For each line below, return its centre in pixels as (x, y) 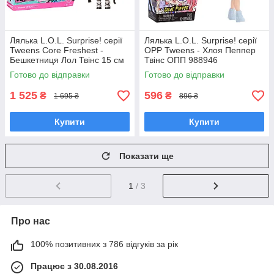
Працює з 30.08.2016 (74, 266)
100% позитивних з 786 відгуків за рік (104, 244)
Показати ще (146, 156)
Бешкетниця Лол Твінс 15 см (67, 60)
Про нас (31, 221)
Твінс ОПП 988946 (181, 60)
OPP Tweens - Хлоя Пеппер (200, 50)
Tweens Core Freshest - (57, 50)
